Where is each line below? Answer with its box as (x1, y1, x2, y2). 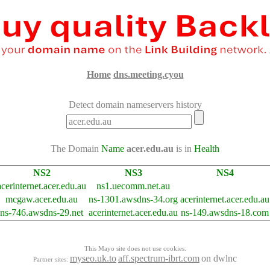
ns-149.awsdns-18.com (181, 207, 269, 218)
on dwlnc (201, 253, 237, 263)
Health (194, 143, 219, 154)
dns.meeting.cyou (113, 69, 184, 80)
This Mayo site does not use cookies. (84, 245, 186, 252)
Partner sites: (33, 256, 70, 263)
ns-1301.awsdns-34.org (89, 193, 178, 204)
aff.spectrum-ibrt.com (118, 253, 199, 263)
